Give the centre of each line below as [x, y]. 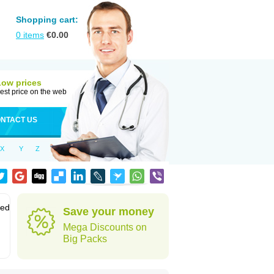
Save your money [109, 212]
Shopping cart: [47, 20]
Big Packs [85, 239]
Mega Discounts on [105, 227]
